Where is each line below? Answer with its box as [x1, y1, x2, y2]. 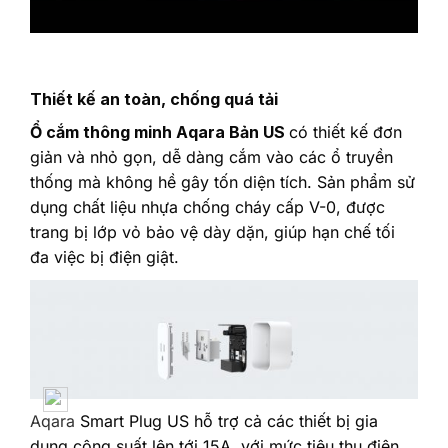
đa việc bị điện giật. [30, 247, 179, 268]
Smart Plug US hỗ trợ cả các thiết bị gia [75, 410, 378, 431]
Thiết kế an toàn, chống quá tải [30, 89, 278, 110]
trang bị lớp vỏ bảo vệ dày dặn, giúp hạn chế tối [30, 222, 395, 243]
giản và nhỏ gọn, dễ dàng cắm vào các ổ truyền [30, 147, 393, 168]
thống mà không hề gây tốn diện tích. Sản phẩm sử [30, 172, 415, 193]
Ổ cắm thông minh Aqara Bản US [30, 122, 289, 143]
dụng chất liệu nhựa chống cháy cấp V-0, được [30, 197, 385, 218]
